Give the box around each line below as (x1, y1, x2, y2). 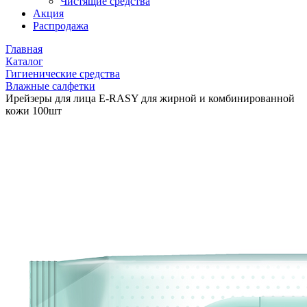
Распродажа (33, 20, 88, 32)
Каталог (5, 56, 43, 67)
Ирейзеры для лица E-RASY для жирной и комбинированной (5, 93, 295, 104)
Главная (5, 43, 42, 55)
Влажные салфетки (5, 80, 95, 92)
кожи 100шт (5, 105, 62, 116)
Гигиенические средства (5, 68, 120, 79)
